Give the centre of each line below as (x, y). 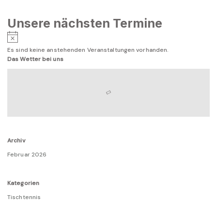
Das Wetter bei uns (35, 59)
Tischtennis (24, 197)
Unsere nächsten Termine (85, 23)
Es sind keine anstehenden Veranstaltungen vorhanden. (88, 50)
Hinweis (29, 35)
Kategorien (23, 183)
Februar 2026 (27, 155)
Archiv (16, 141)
